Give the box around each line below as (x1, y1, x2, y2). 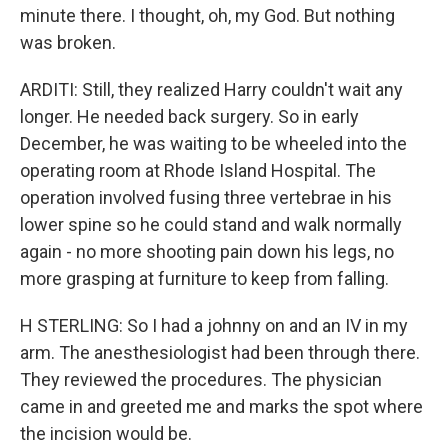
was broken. (20, 32, 116, 53)
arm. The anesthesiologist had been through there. (20, 342, 420, 363)
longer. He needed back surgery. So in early (20, 106, 359, 127)
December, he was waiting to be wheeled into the (20, 133, 407, 154)
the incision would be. (20, 423, 192, 444)
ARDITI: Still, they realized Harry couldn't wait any (20, 79, 403, 100)
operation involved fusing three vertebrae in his (20, 187, 392, 208)
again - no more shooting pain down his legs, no (20, 241, 394, 262)
